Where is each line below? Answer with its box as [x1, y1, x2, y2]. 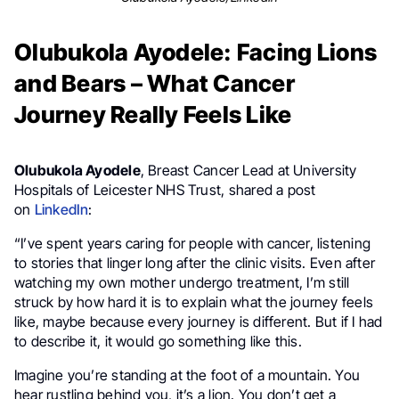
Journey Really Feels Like [14, 101, 292, 128]
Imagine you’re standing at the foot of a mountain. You [14, 366, 361, 384]
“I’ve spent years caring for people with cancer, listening [14, 234, 370, 252]
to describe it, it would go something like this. [14, 332, 302, 350]
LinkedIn [34, 200, 89, 218]
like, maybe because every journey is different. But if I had [14, 313, 383, 330]
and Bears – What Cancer [14, 69, 295, 97]
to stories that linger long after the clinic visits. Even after [14, 254, 376, 272]
